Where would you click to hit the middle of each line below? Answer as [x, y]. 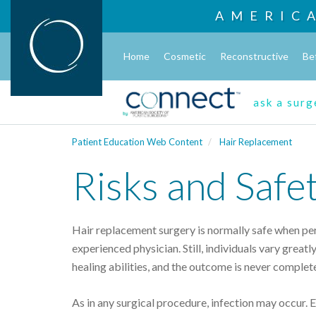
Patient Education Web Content [137, 142]
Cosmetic [185, 56]
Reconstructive [254, 56]
